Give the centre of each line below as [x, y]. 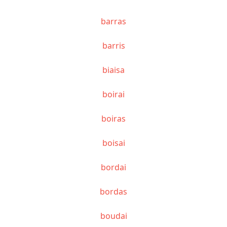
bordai [113, 167]
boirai [113, 94]
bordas [113, 191]
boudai [113, 216]
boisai [113, 143]
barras [113, 21]
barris [113, 45]
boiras [113, 118]
